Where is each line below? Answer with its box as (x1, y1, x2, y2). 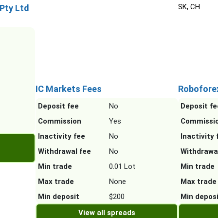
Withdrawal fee (37, 147, 91, 156)
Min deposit (37, 192, 79, 201)
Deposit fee (37, 102, 79, 111)
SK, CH (178, 2, 200, 12)
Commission (37, 117, 81, 126)
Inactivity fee (37, 132, 85, 141)
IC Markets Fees (35, 84, 102, 94)
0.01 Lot (109, 162, 135, 171)
